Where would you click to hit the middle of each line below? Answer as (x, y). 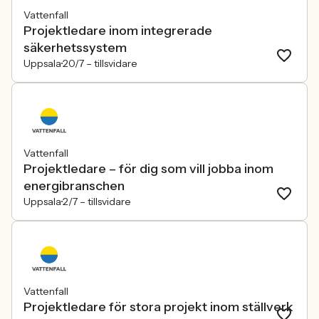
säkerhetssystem (75, 48)
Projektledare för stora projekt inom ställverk (158, 307)
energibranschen (74, 186)
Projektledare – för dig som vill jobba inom (148, 169)
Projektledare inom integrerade (118, 31)
